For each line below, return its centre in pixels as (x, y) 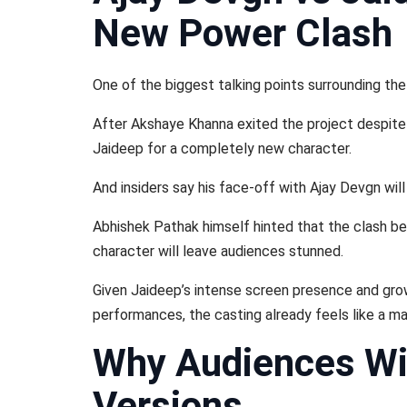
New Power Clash (243, 33)
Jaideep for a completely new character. (222, 149)
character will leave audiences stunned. (218, 251)
